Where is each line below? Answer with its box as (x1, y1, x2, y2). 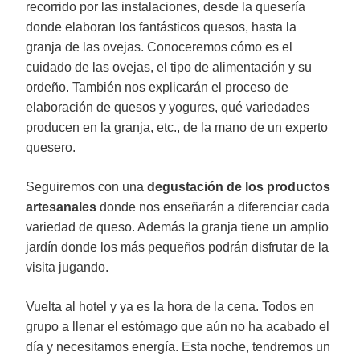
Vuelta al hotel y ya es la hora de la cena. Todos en (26, 300, 314, 313)
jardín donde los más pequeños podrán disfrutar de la (26, 240, 329, 254)
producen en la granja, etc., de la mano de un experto (26, 121, 328, 134)
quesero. (26, 141, 76, 154)
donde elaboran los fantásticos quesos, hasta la (26, 20, 297, 34)
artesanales (26, 200, 96, 214)
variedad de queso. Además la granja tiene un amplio (26, 220, 329, 234)
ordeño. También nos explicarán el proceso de (26, 80, 288, 94)
